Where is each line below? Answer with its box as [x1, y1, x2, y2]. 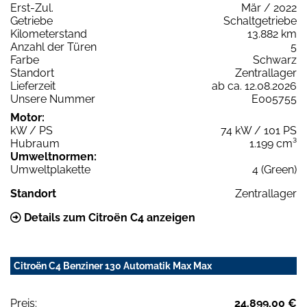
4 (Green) [252, 162, 297, 176]
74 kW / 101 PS [221, 123, 297, 137]
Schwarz [253, 53, 297, 66]
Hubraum [10, 136, 60, 150]
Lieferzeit [10, 79, 56, 93]
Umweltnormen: [10, 149, 97, 163]
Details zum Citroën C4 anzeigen [21, 210, 195, 224]
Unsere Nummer [10, 92, 95, 106]
